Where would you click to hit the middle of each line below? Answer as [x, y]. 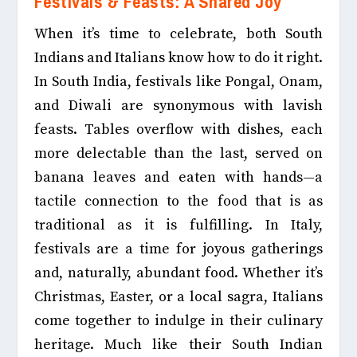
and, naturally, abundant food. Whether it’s [178, 273]
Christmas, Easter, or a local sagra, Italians [178, 297]
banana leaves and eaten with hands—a [178, 178]
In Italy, [294, 226]
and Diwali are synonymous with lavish [178, 106]
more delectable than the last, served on [178, 154]
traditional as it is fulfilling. [149, 226]
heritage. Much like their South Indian [178, 345]
